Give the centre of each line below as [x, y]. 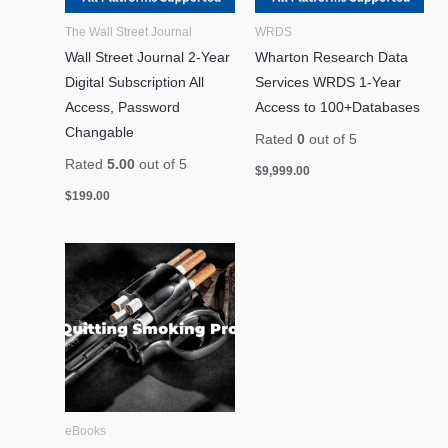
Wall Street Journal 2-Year [148, 57]
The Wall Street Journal [129, 31]
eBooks [86, 431]
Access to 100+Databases [337, 107]
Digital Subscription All [135, 82]
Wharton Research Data [331, 57]
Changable [100, 132]
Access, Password [123, 107]
